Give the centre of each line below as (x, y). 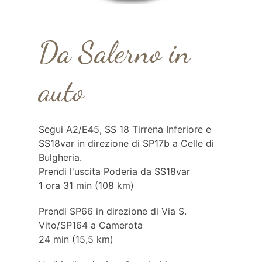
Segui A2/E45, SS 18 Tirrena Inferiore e (125, 129)
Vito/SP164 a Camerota (90, 225)
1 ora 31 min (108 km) (86, 185)
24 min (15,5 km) (76, 239)
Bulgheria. (60, 157)
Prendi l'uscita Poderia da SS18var (114, 171)
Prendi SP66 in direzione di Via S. (112, 211)
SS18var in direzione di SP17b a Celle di (126, 143)
